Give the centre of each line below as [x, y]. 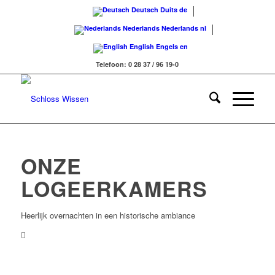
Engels [167, 46]
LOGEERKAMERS [114, 188]
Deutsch [145, 10]
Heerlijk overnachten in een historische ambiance [108, 215]
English [141, 46]
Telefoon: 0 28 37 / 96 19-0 [137, 64]
